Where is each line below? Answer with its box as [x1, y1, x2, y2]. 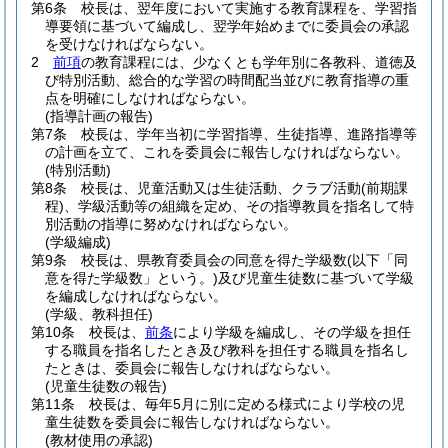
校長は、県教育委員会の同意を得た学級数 [81, 252, 347, 268]
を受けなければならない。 [45, 36, 213, 52]
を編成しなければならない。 [45, 288, 227, 304]
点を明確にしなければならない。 [45, 90, 255, 106]
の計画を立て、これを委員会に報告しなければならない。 [45, 144, 409, 160]
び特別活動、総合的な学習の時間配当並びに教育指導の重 [45, 72, 409, 88]
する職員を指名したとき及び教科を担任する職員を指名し [45, 342, 409, 358]
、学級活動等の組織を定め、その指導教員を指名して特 [64, 198, 414, 214]
